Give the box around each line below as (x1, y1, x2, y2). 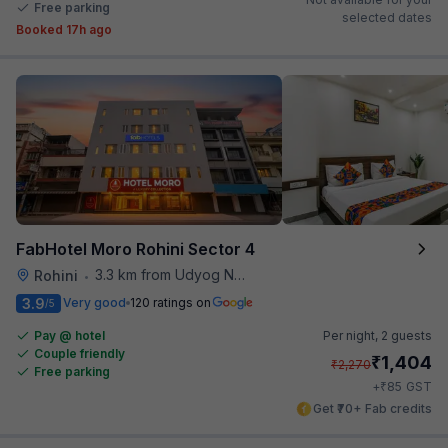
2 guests (381, 327, 432, 343)
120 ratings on (130, 295, 211, 310)
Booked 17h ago (16, 21, 112, 37)
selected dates (342, 9, 432, 25)
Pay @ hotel (34, 327, 105, 343)
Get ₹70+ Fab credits (313, 400, 432, 416)
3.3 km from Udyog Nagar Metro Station (95, 265, 234, 283)
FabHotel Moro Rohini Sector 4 (16, 238, 255, 259)
